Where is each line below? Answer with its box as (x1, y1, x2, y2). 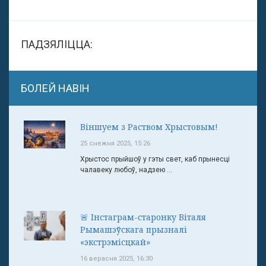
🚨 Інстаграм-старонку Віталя (80, 211, 206, 223)
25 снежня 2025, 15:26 (80, 140, 150, 147)
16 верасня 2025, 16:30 (80, 255, 153, 262)
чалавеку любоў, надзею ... (80, 166, 172, 174)
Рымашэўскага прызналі (80, 224, 187, 235)
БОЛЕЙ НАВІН (21, 82, 90, 94)
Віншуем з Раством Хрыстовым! (80, 121, 218, 132)
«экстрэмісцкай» (80, 236, 150, 248)
